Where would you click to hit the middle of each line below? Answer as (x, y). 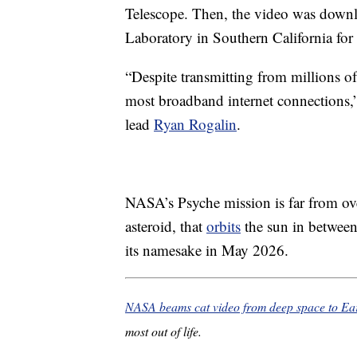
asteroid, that (166, 226)
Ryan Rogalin (195, 124)
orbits (224, 226)
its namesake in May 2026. (207, 249)
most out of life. (163, 331)
